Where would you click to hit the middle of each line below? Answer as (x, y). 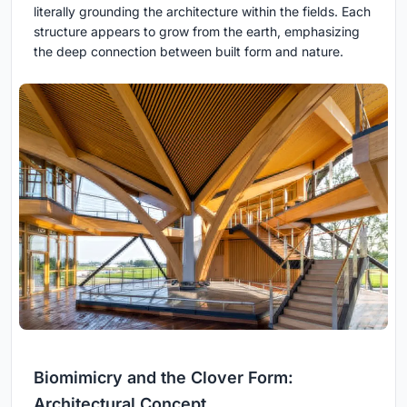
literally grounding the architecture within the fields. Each (202, 12)
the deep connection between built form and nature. (189, 52)
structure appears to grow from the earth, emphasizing (197, 32)
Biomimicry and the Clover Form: (164, 377)
